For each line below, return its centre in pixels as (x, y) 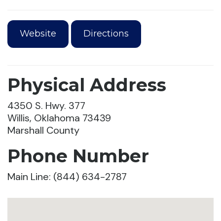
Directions (106, 34)
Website (38, 34)
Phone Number (78, 156)
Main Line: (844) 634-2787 (67, 176)
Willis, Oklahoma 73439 (59, 118)
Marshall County (43, 130)
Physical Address (87, 85)
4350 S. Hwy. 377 (46, 105)
